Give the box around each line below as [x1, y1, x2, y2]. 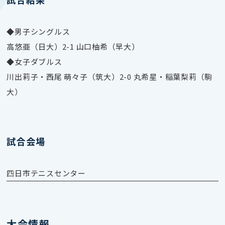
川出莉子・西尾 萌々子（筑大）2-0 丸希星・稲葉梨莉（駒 [7, 71, 213, 82]
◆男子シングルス [7, 26, 70, 37]
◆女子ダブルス [7, 56, 62, 67]
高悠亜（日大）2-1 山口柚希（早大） [7, 41, 140, 52]
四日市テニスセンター [7, 167, 86, 178]
